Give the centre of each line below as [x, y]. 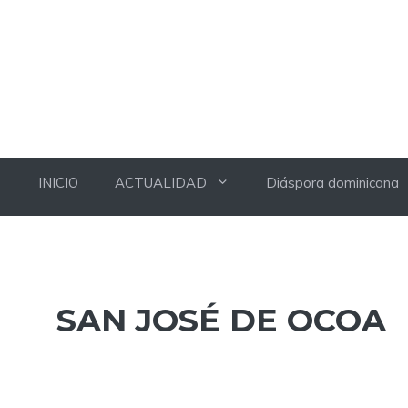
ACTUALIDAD [161, 182]
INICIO [58, 182]
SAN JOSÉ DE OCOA [221, 321]
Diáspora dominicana [332, 182]
